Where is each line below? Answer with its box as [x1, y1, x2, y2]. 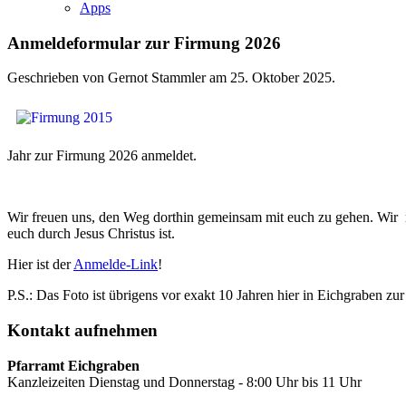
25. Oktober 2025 [230, 70, 332, 86]
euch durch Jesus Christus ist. [7, 226, 175, 242]
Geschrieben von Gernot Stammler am [7, 70, 230, 86]
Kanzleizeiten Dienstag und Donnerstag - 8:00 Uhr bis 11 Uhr [7, 373, 362, 390]
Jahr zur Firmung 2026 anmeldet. [7, 148, 197, 164]
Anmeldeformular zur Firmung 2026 [7, 33, 281, 53]
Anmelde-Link [73, 256, 158, 273]
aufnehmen [70, 321, 158, 341]
